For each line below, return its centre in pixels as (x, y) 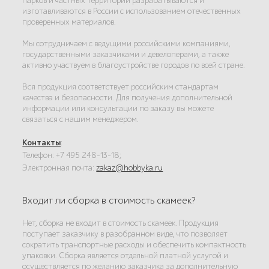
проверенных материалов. (69, 22)
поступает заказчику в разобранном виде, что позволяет (125, 234)
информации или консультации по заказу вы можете (118, 108)
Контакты (42, 143)
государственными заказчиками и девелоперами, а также (126, 54)
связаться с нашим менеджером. (81, 119)
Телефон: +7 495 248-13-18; (72, 155)
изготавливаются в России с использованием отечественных (132, 11)
